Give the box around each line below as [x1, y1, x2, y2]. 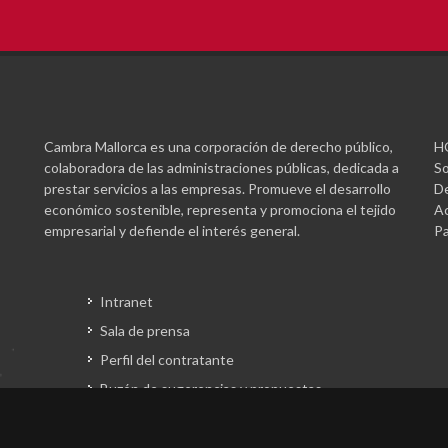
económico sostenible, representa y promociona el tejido [44, 201, 396, 218]
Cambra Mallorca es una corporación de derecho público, [44, 138, 393, 155]
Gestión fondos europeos [100, 409, 261, 426]
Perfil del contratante [100, 351, 234, 368]
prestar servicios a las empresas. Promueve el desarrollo [44, 180, 391, 197]
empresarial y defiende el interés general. [44, 222, 300, 239]
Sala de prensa [100, 322, 190, 339]
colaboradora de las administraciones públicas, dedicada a [44, 159, 399, 176]
